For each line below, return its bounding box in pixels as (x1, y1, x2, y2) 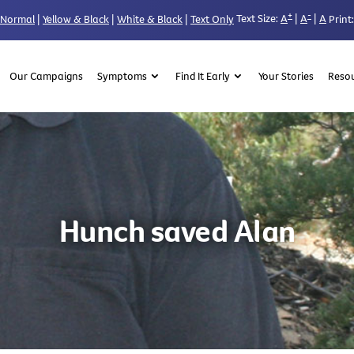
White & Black (117, 11, 183, 26)
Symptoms (96, 68, 147, 83)
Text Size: (236, 11, 278, 26)
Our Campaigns (9, 68, 83, 83)
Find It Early (175, 68, 230, 83)
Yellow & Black (43, 11, 109, 26)
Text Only (190, 11, 234, 26)
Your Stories (258, 68, 314, 83)
